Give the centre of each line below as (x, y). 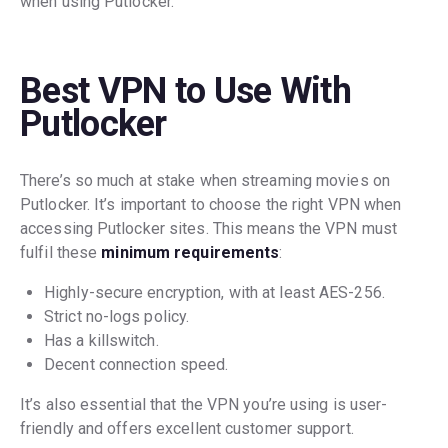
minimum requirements (190, 252)
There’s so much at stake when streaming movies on (205, 180)
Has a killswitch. (101, 340)
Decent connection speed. (136, 364)
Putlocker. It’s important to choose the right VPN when (211, 204)
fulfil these (61, 252)
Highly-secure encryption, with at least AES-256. (214, 292)
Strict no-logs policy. (117, 316)
